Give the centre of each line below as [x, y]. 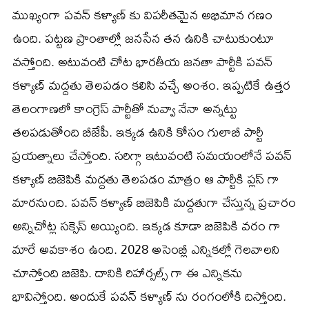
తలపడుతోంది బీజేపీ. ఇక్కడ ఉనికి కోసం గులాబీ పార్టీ [138, 132]
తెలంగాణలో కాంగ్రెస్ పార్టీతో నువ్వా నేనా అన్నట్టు [125, 108]
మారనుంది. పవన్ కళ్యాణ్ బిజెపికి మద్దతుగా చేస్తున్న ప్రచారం [154, 202]
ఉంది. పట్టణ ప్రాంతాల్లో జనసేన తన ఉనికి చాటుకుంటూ [143, 38]
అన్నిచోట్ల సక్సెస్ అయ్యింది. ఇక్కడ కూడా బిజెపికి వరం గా [147, 226]
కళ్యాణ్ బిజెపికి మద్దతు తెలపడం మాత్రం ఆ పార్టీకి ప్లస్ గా [146, 179]
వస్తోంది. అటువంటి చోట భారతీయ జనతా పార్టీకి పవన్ [142, 61]
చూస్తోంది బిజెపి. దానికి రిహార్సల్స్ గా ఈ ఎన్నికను [128, 272]
